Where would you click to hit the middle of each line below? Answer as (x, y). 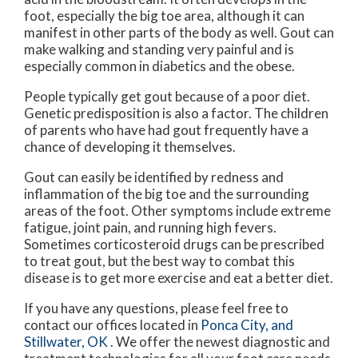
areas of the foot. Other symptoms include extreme (177, 210)
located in (169, 324)
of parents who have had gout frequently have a (166, 129)
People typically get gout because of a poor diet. (167, 96)
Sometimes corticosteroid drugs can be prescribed (174, 244)
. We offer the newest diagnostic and (220, 341)
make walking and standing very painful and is (159, 49)
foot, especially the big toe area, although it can (164, 15)
